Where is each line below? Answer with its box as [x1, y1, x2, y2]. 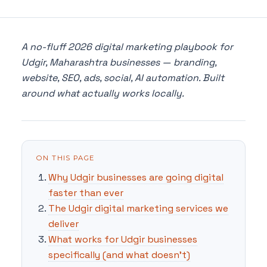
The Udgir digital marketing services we [48, 201, 228, 215]
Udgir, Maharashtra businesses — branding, [21, 56, 217, 69]
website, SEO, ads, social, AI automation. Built [21, 72, 224, 85]
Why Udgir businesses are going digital [48, 170, 223, 184]
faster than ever [48, 186, 123, 199]
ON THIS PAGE [36, 154, 95, 163]
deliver [48, 217, 79, 230]
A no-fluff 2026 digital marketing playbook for [21, 41, 233, 54]
